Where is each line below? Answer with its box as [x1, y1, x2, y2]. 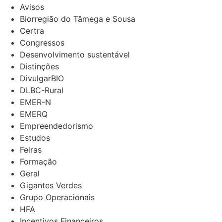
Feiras [20, 145, 42, 155]
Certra [20, 26, 44, 36]
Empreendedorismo [20, 121, 93, 131]
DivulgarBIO [20, 73, 64, 83]
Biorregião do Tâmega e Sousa [20, 14, 135, 24]
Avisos [20, 2, 44, 12]
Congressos [20, 38, 64, 48]
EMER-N [20, 97, 51, 107]
